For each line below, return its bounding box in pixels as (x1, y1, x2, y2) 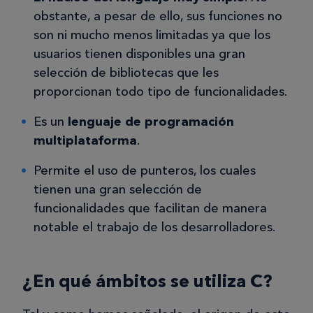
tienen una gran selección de (34, 181, 202, 197)
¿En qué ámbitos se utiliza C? (22, 270, 272, 291)
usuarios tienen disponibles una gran (34, 45, 245, 61)
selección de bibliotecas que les (34, 64, 219, 80)
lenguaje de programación (68, 113, 234, 129)
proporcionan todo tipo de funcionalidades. (34, 83, 287, 99)
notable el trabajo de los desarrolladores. (34, 219, 275, 235)
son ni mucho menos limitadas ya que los (34, 27, 270, 43)
